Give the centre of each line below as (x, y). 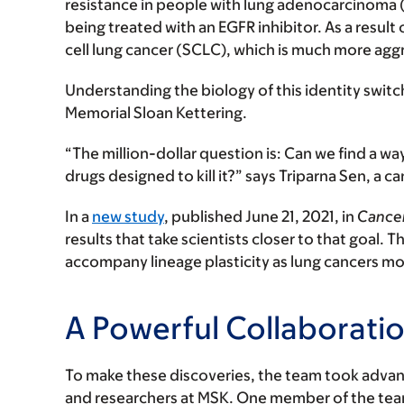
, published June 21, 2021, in (261, 216)
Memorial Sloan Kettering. (156, 113)
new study (128, 216)
